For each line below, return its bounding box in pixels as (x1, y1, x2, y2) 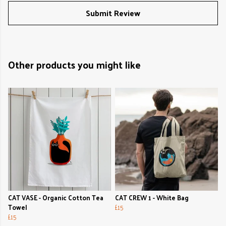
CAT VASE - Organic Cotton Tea (8, 192, 103, 204)
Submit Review (86, 6, 140, 21)
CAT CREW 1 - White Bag (115, 192, 189, 204)
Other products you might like (8, 56, 141, 74)
